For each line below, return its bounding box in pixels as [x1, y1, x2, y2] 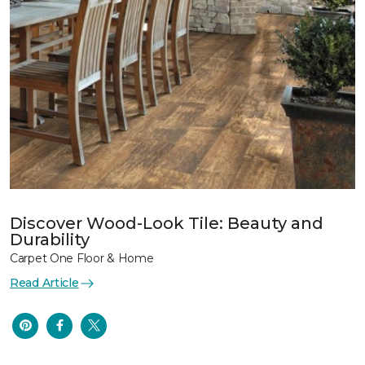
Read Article [10, 275, 79, 290]
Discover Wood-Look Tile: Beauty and [10, 213, 323, 233]
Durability [10, 230, 90, 249]
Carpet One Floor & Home [10, 251, 154, 266]
